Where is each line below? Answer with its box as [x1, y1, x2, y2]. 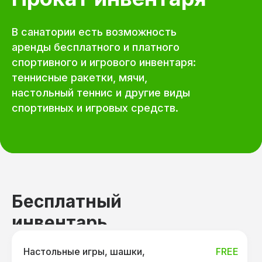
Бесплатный [12, 191, 122, 212]
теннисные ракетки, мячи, [12, 71, 147, 84]
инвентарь [12, 212, 108, 233]
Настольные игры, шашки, [23, 246, 145, 257]
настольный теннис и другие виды [12, 87, 190, 99]
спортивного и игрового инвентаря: [12, 56, 196, 68]
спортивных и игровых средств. [12, 102, 178, 114]
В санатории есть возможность [12, 26, 177, 38]
